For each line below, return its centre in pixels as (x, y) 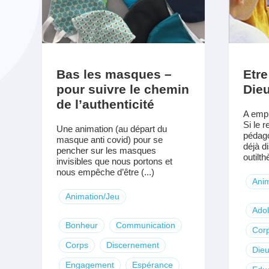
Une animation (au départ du (111, 128)
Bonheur (81, 225)
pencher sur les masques (106, 150)
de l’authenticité (105, 104)
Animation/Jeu (92, 196)
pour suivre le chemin (122, 89)
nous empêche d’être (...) (105, 172)
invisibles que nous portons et (114, 161)
